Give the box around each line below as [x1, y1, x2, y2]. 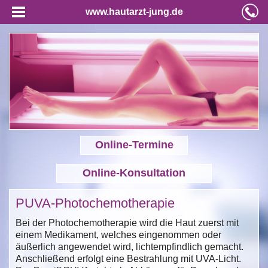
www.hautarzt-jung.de [85, 7, 183, 17]
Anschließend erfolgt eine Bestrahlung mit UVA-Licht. [16, 253, 241, 264]
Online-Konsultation [83, 166, 185, 179]
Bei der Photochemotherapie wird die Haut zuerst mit [16, 217, 239, 228]
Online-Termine [95, 138, 173, 151]
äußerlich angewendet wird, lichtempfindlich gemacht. [16, 241, 243, 252]
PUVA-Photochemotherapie [16, 195, 175, 211]
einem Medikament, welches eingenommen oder [16, 229, 221, 240]
